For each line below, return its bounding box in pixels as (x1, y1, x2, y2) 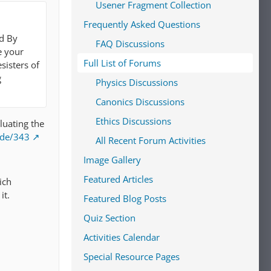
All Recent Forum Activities (96, 134, 206, 146)
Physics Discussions (96, 76, 178, 88)
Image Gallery (83, 154, 141, 166)
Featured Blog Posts (83, 192, 166, 204)
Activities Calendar (83, 231, 160, 243)
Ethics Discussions (96, 115, 171, 127)
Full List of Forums (83, 57, 161, 69)
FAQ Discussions (96, 38, 165, 50)
